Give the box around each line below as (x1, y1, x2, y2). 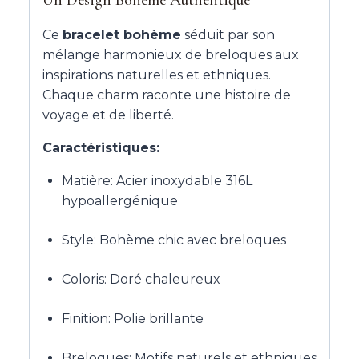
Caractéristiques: (42, 139, 159, 155)
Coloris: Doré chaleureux (62, 271, 220, 287)
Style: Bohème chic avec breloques (62, 232, 286, 248)
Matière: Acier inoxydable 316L (62, 172, 252, 188)
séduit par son (181, 26, 275, 42)
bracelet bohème (63, 26, 181, 42)
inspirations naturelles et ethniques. (42, 67, 271, 83)
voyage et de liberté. (42, 107, 174, 123)
